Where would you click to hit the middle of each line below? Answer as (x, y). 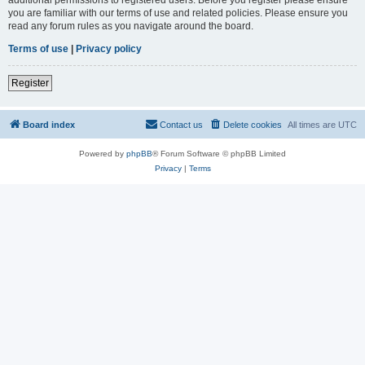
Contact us (181, 124)
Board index (49, 124)
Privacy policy (109, 48)
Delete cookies (253, 124)
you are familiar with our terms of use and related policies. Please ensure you (178, 13)
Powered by (103, 153)
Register (30, 83)
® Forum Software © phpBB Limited (219, 153)
